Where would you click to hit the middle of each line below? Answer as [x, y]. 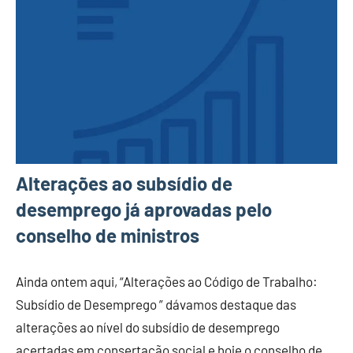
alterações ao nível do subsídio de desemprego [148, 327]
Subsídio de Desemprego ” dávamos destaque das [156, 305]
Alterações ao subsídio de [124, 184]
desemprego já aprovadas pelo [144, 210]
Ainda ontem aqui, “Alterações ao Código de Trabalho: [167, 282]
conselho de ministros [108, 236]
